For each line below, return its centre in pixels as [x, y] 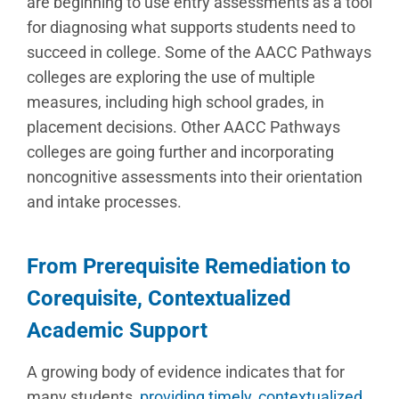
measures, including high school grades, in [175, 102]
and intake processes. [104, 202]
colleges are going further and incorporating [180, 152]
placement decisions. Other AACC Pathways [183, 127]
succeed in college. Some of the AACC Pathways [199, 52]
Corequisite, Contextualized [159, 298]
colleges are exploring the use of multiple [171, 77]
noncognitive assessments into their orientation [195, 177]
